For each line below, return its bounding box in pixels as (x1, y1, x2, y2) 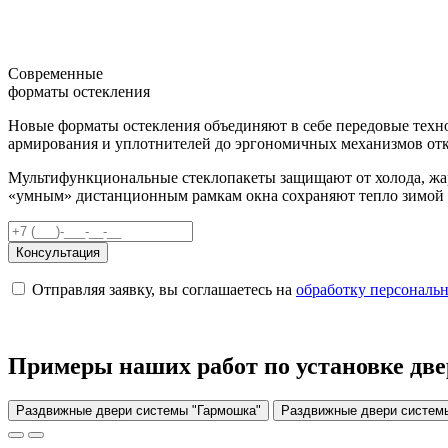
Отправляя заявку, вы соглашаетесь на (28, 280, 296, 298)
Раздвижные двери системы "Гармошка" (16, 402, 261, 418)
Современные (8, 64, 103, 82)
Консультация (16, 244, 100, 260)
